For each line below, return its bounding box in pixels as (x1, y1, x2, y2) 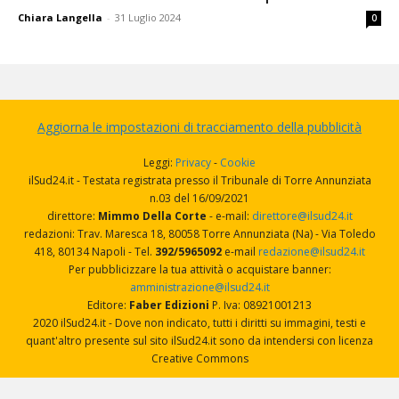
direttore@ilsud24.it (251, 208, 353, 224)
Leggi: (143, 155, 175, 171)
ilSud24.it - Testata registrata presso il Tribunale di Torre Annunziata (28, 173, 371, 189)
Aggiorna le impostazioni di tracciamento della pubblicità (37, 118, 362, 136)
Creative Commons (151, 351, 248, 367)
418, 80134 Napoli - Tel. (34, 244, 155, 260)
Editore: (87, 297, 129, 313)
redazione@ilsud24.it (258, 244, 365, 260)
